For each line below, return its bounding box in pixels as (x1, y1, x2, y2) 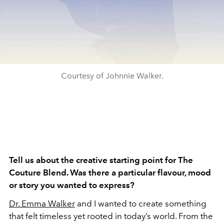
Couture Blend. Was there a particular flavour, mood (9, 167, 211, 177)
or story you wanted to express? (9, 180, 134, 190)
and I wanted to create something (75, 198, 206, 208)
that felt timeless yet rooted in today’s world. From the (9, 211, 213, 221)
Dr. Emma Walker (9, 198, 75, 208)
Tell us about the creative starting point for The (9, 155, 193, 165)
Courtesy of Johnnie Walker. (60, 71, 163, 80)
